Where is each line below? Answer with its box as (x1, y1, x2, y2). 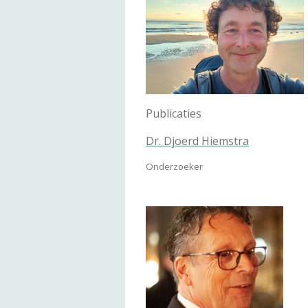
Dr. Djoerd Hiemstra (146, 133, 249, 148)
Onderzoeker (146, 159, 203, 173)
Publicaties (146, 105, 201, 121)
